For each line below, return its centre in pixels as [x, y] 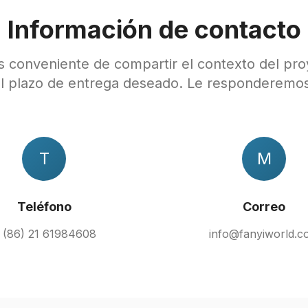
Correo [264, 207]
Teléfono [44, 207]
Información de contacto [154, 30]
